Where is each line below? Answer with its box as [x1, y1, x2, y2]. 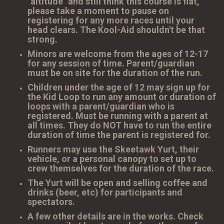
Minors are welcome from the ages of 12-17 [27, 48, 208, 59]
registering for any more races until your [27, 15, 194, 26]
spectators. [27, 196, 75, 207]
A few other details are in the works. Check [27, 211, 203, 222]
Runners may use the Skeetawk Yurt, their [27, 144, 199, 155]
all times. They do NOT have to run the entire [27, 120, 211, 131]
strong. [27, 34, 59, 45]
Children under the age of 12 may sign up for [27, 82, 210, 93]
